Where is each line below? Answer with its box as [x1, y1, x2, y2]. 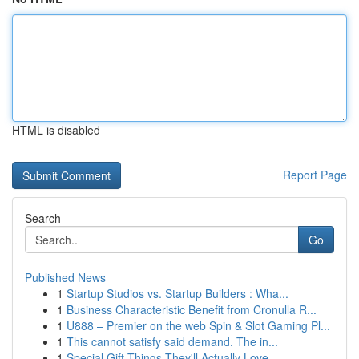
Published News [25, 269, 106, 285]
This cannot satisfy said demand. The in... [67, 333, 278, 349]
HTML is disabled [12, 122, 100, 138]
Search [25, 210, 61, 226]
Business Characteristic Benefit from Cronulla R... [67, 301, 317, 317]
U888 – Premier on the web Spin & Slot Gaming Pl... [67, 317, 330, 333]
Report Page [283, 167, 347, 183]
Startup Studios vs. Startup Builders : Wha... [67, 285, 288, 301]
